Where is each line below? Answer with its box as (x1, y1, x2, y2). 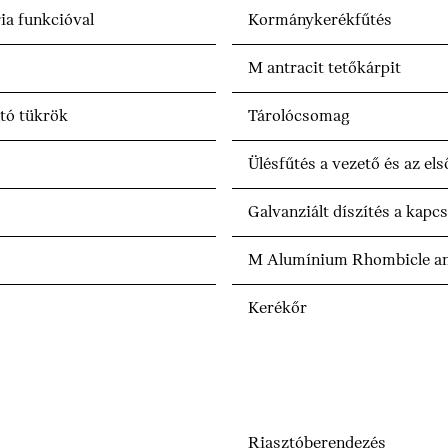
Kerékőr (248, 299, 307, 319)
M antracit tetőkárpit (248, 59, 401, 79)
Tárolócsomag (248, 107, 350, 127)
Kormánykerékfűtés (248, 11, 392, 31)
